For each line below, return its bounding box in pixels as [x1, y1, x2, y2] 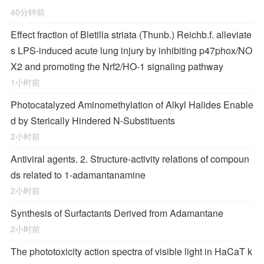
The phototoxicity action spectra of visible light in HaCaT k [11, 245, 252, 258]
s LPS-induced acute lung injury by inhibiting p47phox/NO [11, 44, 252, 57]
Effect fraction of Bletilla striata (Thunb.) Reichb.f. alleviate [11, 28, 252, 41]
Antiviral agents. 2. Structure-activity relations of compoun [11, 152, 249, 166]
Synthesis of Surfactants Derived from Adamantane [11, 206, 223, 220]
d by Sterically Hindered [11, 114, 113, 127]
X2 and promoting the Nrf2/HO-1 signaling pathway [11, 60, 223, 73]
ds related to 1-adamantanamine [11, 168, 146, 181]
